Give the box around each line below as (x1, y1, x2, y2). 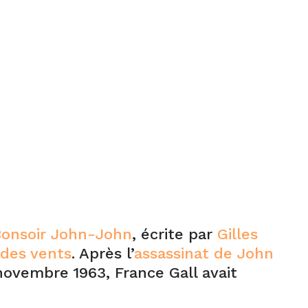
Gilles (217, 225, 258, 243)
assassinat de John (134, 245, 274, 263)
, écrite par (132, 225, 217, 243)
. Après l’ (71, 245, 134, 263)
